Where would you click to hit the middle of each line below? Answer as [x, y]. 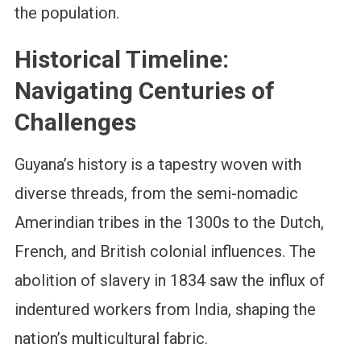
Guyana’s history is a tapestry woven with [158, 165]
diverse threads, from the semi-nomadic [156, 194]
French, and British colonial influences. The [165, 252]
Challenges [75, 122]
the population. [66, 13]
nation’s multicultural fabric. [111, 339]
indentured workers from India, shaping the [165, 310]
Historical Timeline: [121, 60]
